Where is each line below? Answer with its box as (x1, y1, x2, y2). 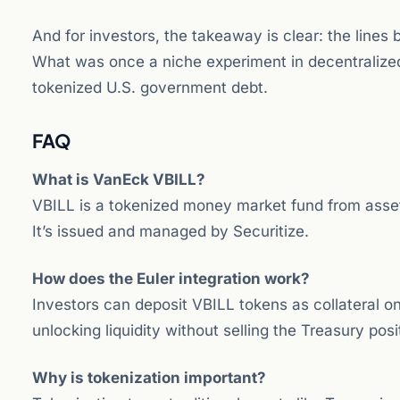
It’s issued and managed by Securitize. (32, 222, 309, 240)
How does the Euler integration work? (32, 270, 310, 287)
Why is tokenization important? (32, 369, 266, 387)
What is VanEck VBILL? (32, 171, 205, 188)
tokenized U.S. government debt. (32, 79, 268, 96)
